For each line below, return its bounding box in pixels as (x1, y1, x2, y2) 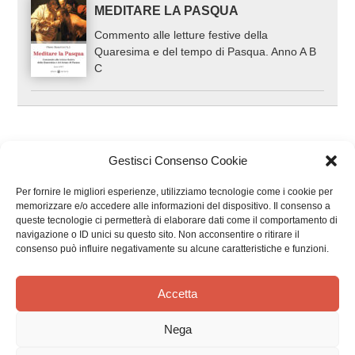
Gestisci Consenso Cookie (108, 154, 247, 167)
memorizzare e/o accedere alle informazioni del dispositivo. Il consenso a (16, 200, 330, 212)
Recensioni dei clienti (104, 227, 250, 249)
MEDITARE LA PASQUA (94, 4, 239, 18)
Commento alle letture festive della (94, 29, 269, 42)
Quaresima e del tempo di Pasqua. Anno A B (94, 45, 317, 59)
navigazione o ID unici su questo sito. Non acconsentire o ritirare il (16, 229, 300, 240)
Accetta (158, 286, 197, 300)
